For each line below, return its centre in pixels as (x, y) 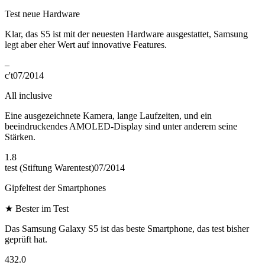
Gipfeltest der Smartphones (55, 188)
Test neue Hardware (42, 14)
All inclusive (28, 95)
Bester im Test (42, 208)
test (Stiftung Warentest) (49, 167)
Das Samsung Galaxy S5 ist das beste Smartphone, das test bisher (127, 228)
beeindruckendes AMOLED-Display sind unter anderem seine (121, 126)
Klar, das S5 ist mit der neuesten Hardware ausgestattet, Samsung (126, 34)
